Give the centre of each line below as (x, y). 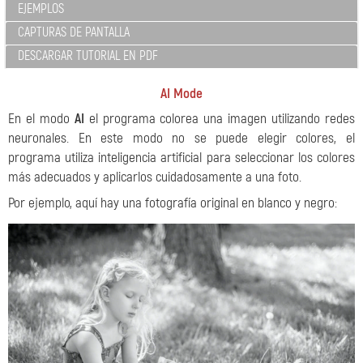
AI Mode (181, 94)
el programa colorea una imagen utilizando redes (220, 119)
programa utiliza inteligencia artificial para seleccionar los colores (181, 158)
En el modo (41, 119)
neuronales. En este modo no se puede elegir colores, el (181, 138)
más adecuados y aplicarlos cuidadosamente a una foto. (155, 177)
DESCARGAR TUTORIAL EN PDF (88, 56)
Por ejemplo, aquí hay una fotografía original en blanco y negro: (173, 203)
